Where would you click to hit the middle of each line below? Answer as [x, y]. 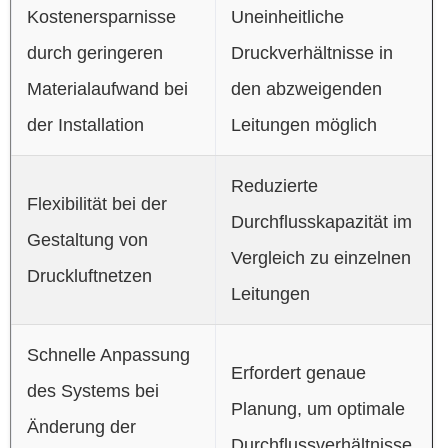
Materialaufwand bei [107, 88]
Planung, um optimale [317, 408]
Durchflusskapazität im [321, 221]
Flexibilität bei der [96, 203]
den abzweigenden [306, 88]
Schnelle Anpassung [108, 354]
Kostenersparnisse [101, 16]
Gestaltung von [87, 239]
